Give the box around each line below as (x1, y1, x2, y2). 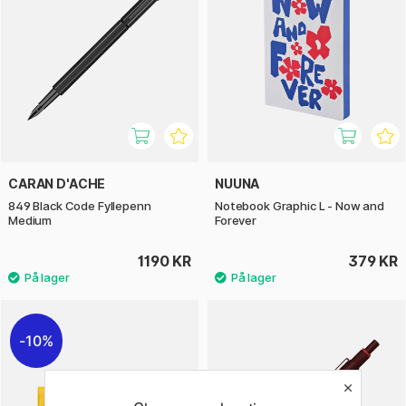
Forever (215, 213, 256, 228)
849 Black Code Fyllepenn (8, 198, 151, 214)
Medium (8, 213, 53, 228)
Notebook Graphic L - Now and (215, 198, 384, 214)
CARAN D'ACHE (8, 176, 106, 192)
